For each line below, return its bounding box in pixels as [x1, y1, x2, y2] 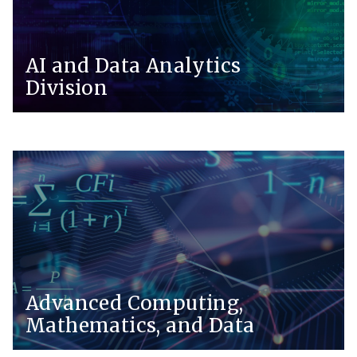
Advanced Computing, [25, 291, 244, 316]
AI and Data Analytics [25, 53, 241, 78]
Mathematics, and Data [25, 313, 255, 338]
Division [25, 76, 108, 100]
